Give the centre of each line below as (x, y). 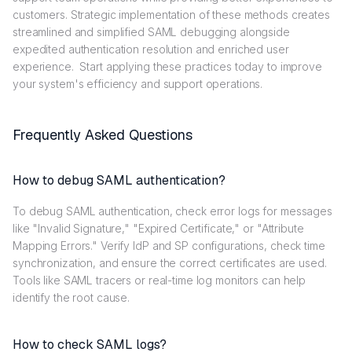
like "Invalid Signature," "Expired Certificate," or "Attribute (158, 229)
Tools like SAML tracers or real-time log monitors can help (159, 280)
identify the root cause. (71, 298)
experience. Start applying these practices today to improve (167, 67)
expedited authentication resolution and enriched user (151, 49)
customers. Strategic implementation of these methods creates (171, 15)
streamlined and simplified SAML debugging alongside (151, 32)
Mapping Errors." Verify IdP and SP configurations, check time (169, 246)
